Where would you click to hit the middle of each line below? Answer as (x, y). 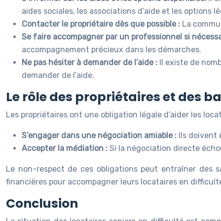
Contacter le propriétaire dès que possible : (102, 24)
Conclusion (42, 203)
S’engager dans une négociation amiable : (100, 135)
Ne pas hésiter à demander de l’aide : (91, 62)
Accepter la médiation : (66, 148)
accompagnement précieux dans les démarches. (111, 50)
